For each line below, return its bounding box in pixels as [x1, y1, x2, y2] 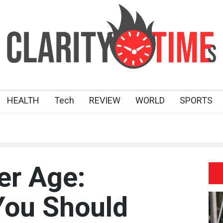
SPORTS [180, 95, 213, 106]
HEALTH [7, 95, 39, 106]
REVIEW [89, 95, 120, 106]
